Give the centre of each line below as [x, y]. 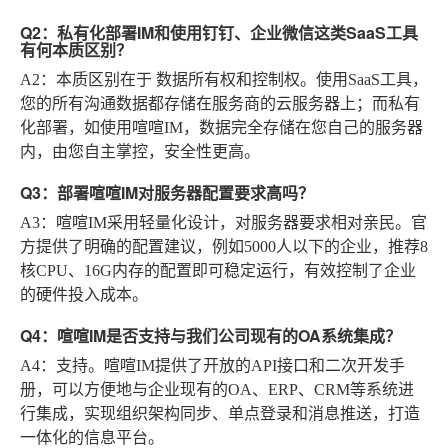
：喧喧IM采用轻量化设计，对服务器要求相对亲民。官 [233, 222]
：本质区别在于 [98, 79]
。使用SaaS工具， [364, 79]
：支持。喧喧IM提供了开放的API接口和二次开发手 [222, 365]
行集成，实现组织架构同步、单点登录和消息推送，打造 [220, 413]
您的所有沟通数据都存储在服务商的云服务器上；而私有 [220, 103]
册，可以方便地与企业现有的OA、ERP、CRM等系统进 [217, 389]
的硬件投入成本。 [84, 294]
